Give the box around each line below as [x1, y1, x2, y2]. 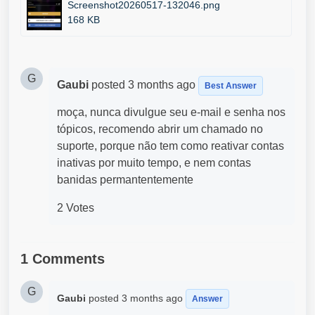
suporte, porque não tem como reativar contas [57, 140, 284, 152]
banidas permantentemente [57, 174, 193, 186]
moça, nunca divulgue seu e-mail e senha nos [57, 106, 285, 118]
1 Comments [20, 251, 105, 266]
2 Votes [57, 202, 94, 214]
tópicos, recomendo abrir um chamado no [57, 123, 263, 135]
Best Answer [205, 81, 257, 91]
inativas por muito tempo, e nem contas [57, 157, 251, 169]
